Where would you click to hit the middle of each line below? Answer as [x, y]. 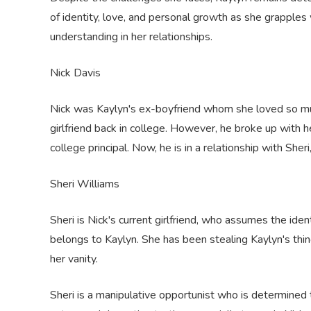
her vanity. [74, 259]
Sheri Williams [85, 184]
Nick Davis [75, 73]
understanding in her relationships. [131, 37]
